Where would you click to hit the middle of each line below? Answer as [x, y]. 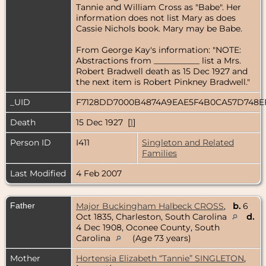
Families [159, 153]
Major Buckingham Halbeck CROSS [150, 206]
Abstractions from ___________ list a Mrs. [159, 60]
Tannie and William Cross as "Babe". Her [159, 7]
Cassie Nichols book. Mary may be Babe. [159, 28]
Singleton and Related [188, 142]
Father [23, 205]
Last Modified [38, 173]
